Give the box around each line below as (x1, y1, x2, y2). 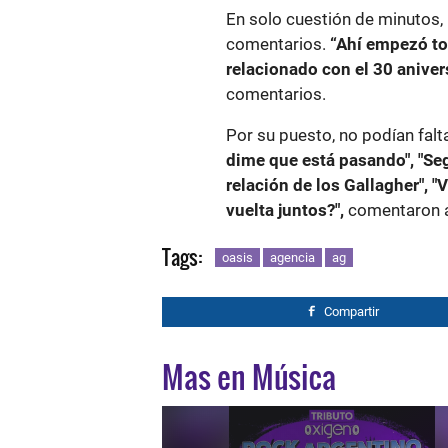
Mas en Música (162, 354, 336, 399)
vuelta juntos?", (226, 200, 344, 220)
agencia (270, 250, 315, 265)
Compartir (324, 304, 379, 319)
